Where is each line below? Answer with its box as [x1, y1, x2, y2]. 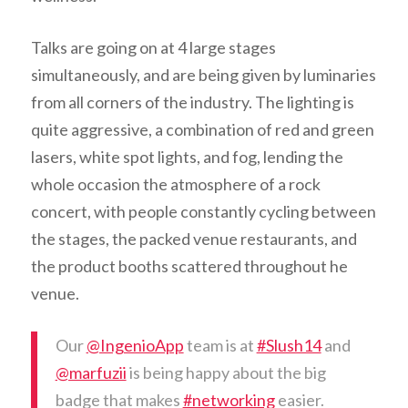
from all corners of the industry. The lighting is [30, 92, 354, 113]
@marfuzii [55, 362, 127, 383]
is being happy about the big [126, 362, 326, 383]
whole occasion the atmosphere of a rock [30, 174, 321, 195]
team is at [183, 335, 257, 356]
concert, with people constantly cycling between [30, 201, 376, 222]
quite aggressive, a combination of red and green [30, 119, 374, 140]
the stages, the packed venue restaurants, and [30, 229, 357, 250]
